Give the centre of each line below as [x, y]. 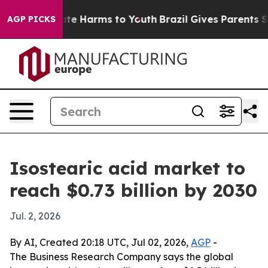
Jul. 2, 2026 [35, 216]
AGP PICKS [31, 19]
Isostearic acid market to [127, 168]
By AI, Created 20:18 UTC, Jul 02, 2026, [100, 242]
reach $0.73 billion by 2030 [133, 190]
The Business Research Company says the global [121, 257]
